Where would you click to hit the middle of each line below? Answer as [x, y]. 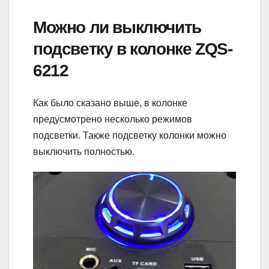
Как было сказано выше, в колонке [110, 103]
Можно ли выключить [117, 27]
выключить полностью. [84, 152]
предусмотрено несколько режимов [113, 119]
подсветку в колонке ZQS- [133, 49]
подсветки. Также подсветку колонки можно [130, 136]
